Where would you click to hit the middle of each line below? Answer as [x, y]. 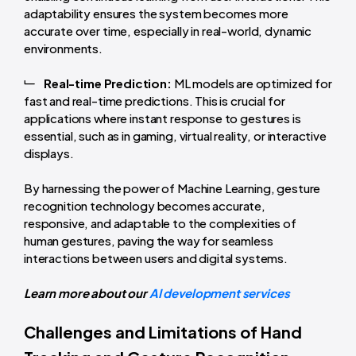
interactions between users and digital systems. [156, 257]
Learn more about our [87, 292]
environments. [64, 48]
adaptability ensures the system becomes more [156, 13]
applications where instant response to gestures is [163, 118]
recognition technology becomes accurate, [145, 205]
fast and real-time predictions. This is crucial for [155, 100]
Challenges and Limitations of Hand [163, 331]
